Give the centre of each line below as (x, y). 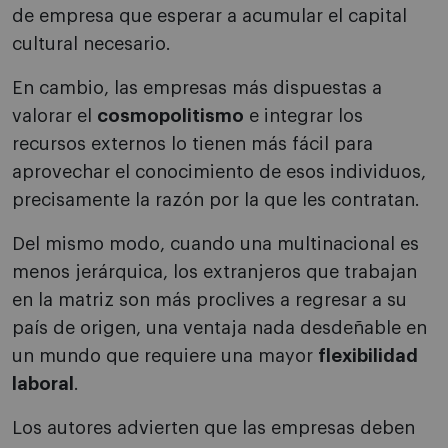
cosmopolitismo (170, 116)
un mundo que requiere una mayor (165, 356)
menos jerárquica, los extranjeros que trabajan (214, 272)
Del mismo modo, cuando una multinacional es (215, 244)
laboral (43, 384)
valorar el (54, 116)
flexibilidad (368, 356)
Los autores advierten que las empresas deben (213, 428)
